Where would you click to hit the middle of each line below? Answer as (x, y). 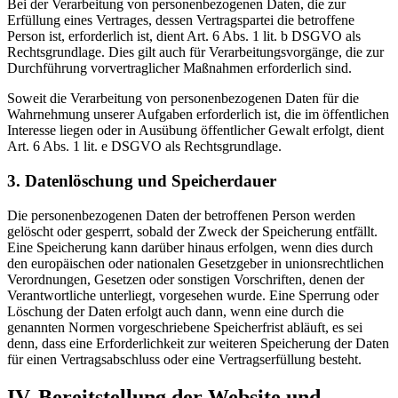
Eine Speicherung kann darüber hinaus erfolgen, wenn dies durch (190, 247)
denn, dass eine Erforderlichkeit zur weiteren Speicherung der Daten (198, 343)
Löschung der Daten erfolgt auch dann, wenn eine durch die (175, 311)
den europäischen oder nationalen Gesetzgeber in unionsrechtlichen (195, 263)
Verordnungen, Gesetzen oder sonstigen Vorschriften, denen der (186, 279)
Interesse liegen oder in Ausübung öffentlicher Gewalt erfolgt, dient (195, 131)
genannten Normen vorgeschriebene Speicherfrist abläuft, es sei (185, 327)
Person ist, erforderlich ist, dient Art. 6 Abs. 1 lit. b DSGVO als (184, 36)
